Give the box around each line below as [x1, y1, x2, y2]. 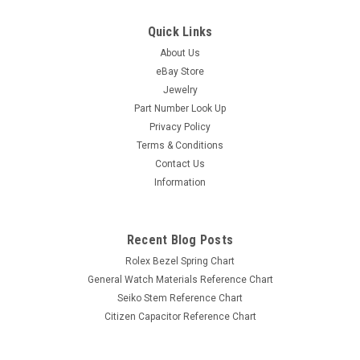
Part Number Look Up [134, 102, 226, 114]
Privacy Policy [149, 121, 211, 133]
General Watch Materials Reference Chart [87, 273, 273, 285]
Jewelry [162, 84, 198, 96]
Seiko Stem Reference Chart [117, 292, 243, 304]
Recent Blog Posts [126, 231, 234, 247]
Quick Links [147, 23, 213, 39]
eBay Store [156, 65, 204, 77]
